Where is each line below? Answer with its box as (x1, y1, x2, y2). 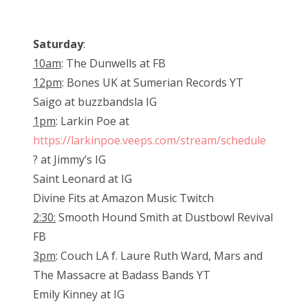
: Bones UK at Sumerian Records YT (62, 75, 243, 91)
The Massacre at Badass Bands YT (33, 267, 210, 283)
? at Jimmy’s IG (33, 152, 106, 168)
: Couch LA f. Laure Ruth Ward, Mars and (56, 248, 263, 264)
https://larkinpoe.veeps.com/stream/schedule (33, 133, 266, 148)
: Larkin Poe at (56, 113, 129, 129)
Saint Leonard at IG (33, 171, 132, 187)
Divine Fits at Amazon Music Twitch (33, 190, 214, 206)
